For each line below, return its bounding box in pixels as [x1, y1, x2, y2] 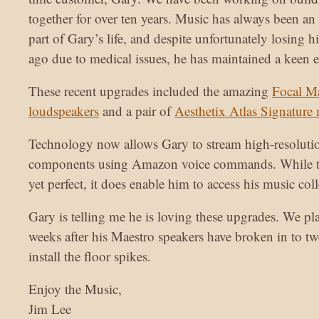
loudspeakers [28, 102, 99, 120]
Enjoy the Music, [28, 280, 122, 298]
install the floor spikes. [28, 247, 151, 266]
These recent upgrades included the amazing [28, 82, 272, 100]
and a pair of [99, 102, 174, 120]
